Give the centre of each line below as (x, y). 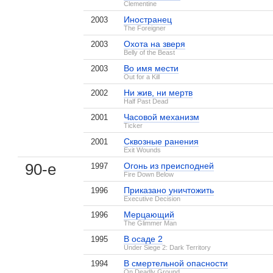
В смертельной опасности (176, 263)
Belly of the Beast (150, 52)
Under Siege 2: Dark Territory (168, 247)
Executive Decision (152, 199)
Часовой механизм (162, 117)
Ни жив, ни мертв (158, 93)
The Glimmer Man (151, 223)
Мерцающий (149, 214)
